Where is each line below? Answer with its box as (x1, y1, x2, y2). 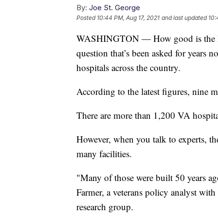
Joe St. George (89, 2, 140, 12)
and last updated (162, 14, 207, 21)
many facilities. (76, 147, 132, 160)
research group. (76, 200, 133, 213)
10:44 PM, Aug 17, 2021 (97, 14, 160, 21)
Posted (76, 14, 97, 21)
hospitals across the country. (76, 61, 181, 73)
